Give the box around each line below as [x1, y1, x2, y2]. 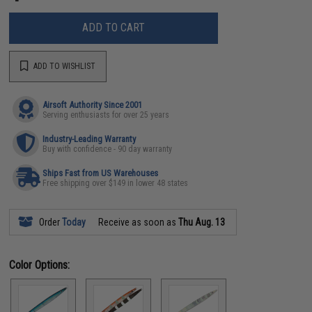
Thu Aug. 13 [178, 216, 226, 228]
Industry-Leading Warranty [42, 133, 136, 144]
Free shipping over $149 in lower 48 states [42, 178, 189, 188]
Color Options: [9, 258, 70, 272]
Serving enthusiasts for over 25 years [42, 109, 170, 120]
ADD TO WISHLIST [31, 61, 96, 71]
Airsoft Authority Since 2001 [42, 99, 143, 110]
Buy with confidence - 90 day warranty [42, 143, 173, 154]
